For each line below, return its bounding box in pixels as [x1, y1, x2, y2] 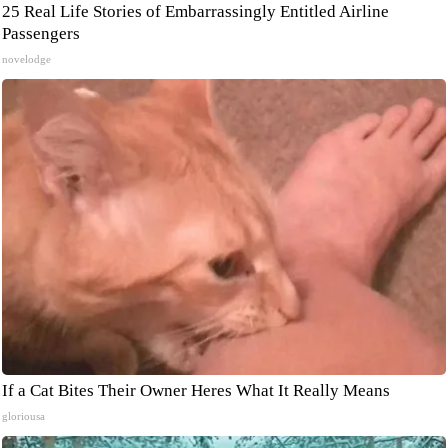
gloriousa [2, 410, 45, 422]
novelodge [2, 53, 51, 65]
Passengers [2, 24, 80, 43]
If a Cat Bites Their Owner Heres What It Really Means [2, 381, 390, 400]
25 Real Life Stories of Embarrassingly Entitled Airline [2, 2, 389, 21]
